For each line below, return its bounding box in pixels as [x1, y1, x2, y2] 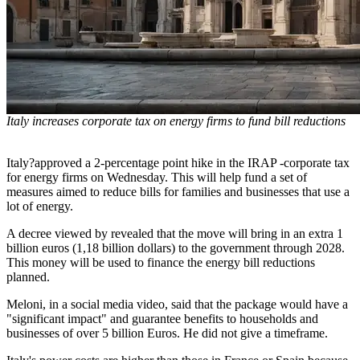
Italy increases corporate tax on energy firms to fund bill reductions [6, 113, 346, 128]
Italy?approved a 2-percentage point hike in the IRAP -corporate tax [6, 155, 350, 170]
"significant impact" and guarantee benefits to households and [6, 311, 318, 325]
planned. [6, 269, 50, 284]
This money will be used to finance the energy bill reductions [6, 255, 315, 269]
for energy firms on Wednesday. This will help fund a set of [6, 170, 307, 184]
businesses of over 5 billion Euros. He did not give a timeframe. [6, 325, 328, 340]
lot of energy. [6, 198, 73, 213]
